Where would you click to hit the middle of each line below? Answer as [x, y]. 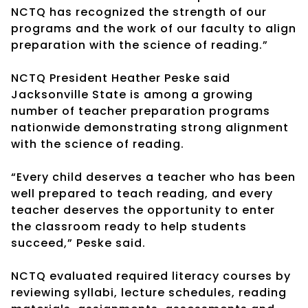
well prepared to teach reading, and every [142, 193]
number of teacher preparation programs [141, 111]
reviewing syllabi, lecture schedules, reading [149, 292]
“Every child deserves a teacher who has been [153, 177]
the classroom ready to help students [129, 226]
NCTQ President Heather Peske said [121, 78]
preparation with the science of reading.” [140, 45]
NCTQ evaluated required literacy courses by [151, 276]
